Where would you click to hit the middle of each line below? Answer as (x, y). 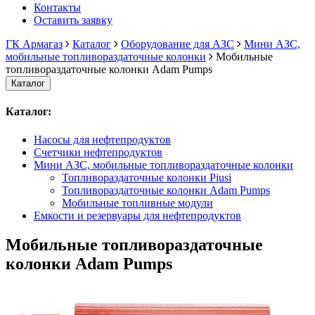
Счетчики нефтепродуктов (98, 152)
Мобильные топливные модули (137, 202)
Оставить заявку (73, 20)
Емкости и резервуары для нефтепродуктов (137, 215)
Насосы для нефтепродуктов (102, 139)
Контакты (57, 7)
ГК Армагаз (34, 44)
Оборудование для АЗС (178, 44)
